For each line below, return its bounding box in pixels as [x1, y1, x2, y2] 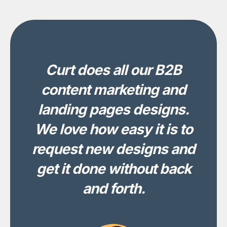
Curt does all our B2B [46, 61, 181, 79]
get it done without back [36, 160, 191, 177]
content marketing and [41, 81, 186, 98]
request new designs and [32, 140, 195, 158]
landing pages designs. [38, 101, 189, 118]
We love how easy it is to [34, 121, 193, 138]
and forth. [82, 180, 145, 197]
